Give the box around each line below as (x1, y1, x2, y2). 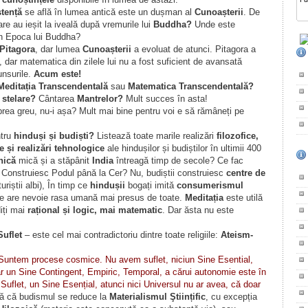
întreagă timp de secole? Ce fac (113, 155, 243, 166)
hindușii (89, 180, 125, 190)
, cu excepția (205, 291, 257, 302)
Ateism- (220, 230, 253, 240)
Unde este (191, 19, 235, 30)
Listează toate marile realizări (93, 131, 217, 141)
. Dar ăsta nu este (162, 205, 234, 215)
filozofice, (216, 131, 258, 141)
